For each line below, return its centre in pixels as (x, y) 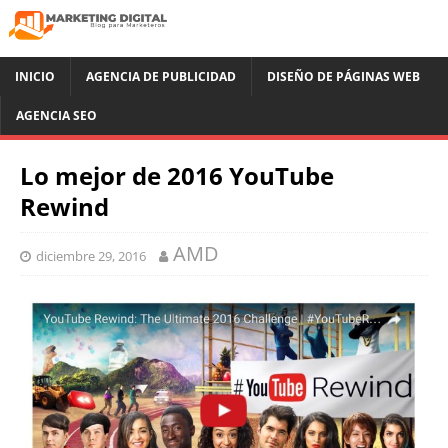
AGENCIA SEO (56, 116)
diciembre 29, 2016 (91, 256)
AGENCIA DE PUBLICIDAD (161, 77)
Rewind (64, 207)
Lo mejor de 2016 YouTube (177, 176)
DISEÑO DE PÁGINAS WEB (343, 77)
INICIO (35, 77)
